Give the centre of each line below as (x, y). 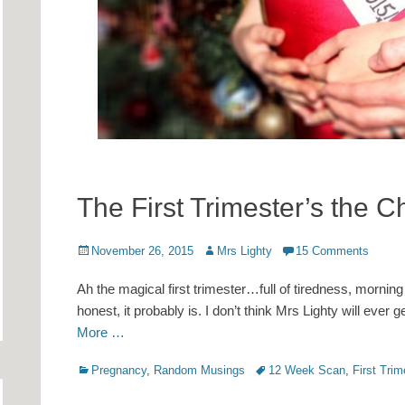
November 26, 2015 (142, 251)
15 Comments (332, 251)
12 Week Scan (307, 371)
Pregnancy (119, 371)
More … (101, 333)
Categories (104, 370)
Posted (94, 250)
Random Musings (199, 371)
